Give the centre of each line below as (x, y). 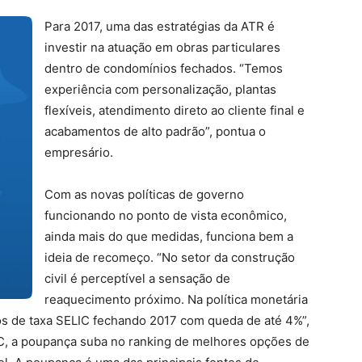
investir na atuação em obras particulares (162, 47)
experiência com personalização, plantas (160, 89)
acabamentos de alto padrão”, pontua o (155, 131)
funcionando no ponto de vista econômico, (166, 215)
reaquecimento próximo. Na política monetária (176, 299)
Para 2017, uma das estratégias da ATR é (160, 26)
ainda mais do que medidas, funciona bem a (169, 236)
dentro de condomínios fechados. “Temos (164, 68)
